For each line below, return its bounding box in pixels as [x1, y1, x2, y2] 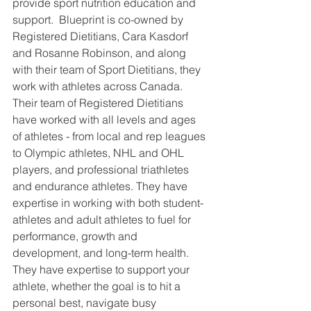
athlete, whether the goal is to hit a [12, 279, 183, 294]
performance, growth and [12, 229, 140, 244]
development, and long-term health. [12, 246, 197, 260]
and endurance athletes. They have [12, 179, 190, 194]
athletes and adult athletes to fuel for [12, 212, 194, 227]
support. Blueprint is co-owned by [12, 12, 186, 27]
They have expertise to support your [12, 262, 192, 277]
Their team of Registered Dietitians [12, 96, 186, 110]
